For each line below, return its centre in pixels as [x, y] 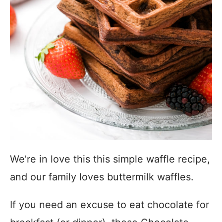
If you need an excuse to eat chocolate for [110, 205]
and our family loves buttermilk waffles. [102, 177]
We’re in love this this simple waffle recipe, [110, 159]
